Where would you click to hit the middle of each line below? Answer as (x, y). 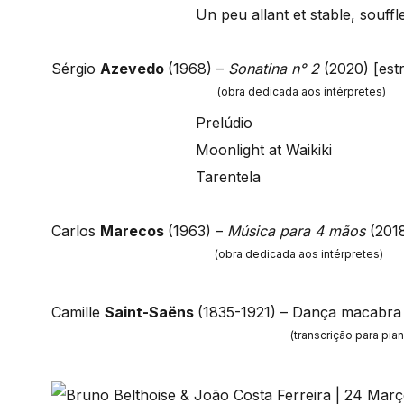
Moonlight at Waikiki (264, 150)
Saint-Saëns (151, 312)
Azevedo (134, 69)
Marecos (134, 231)
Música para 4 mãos (296, 231)
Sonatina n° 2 (274, 69)
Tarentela (228, 177)
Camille (78, 312)
